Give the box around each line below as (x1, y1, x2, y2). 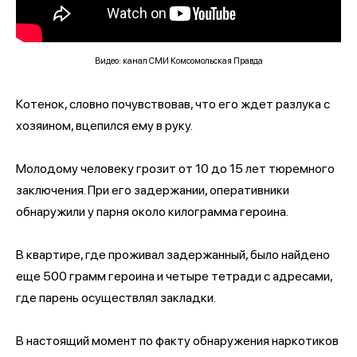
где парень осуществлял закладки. (16, 289, 216, 305)
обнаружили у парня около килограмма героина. (16, 203, 288, 219)
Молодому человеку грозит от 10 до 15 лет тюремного (16, 160, 335, 176)
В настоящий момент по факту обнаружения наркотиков (16, 332, 339, 348)
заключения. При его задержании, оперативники (16, 182, 289, 198)
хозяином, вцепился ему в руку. (16, 117, 193, 133)
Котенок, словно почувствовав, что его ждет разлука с (16, 96, 330, 112)
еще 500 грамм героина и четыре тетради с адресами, (16, 268, 332, 284)
